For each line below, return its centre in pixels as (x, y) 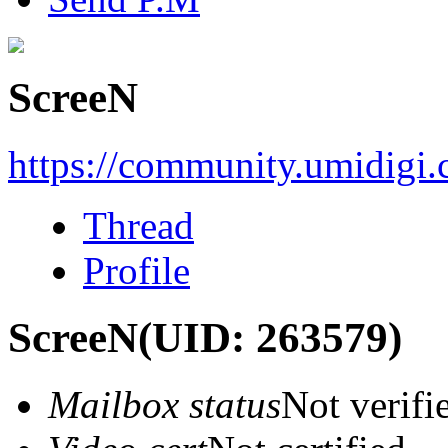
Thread (138, 225)
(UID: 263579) (270, 337)
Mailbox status (164, 404)
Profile (136, 270)
